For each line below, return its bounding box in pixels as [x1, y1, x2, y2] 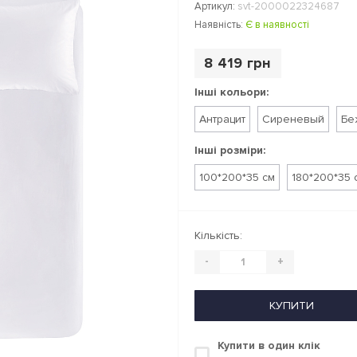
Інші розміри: [194, 143, 265, 157]
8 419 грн [204, 53, 272, 72]
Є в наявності [245, 18, 309, 31]
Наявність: [194, 18, 245, 31]
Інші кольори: [194, 84, 269, 99]
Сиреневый [262, 112, 324, 126]
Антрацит [199, 112, 245, 126]
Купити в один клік [218, 338, 320, 352]
